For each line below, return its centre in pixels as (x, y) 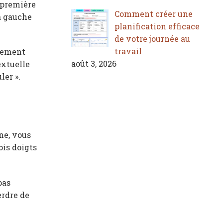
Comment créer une (154, 13)
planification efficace (157, 26)
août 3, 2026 (94, 63)
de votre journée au (152, 38)
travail (128, 51)
